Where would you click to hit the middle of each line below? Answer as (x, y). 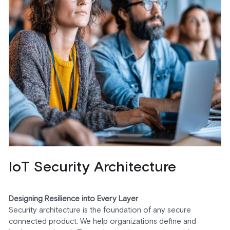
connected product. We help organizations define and (102, 222)
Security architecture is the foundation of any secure (100, 210)
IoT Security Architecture (92, 168)
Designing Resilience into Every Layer (73, 199)
